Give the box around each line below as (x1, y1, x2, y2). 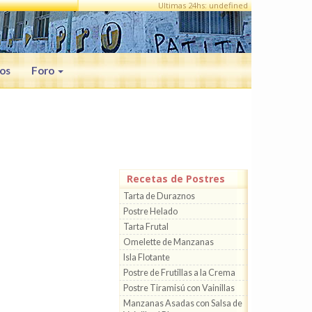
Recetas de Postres (127, 172, 225, 185)
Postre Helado (123, 206, 178, 217)
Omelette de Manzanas (123, 237, 214, 247)
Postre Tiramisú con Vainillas (123, 283, 235, 293)
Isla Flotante (123, 252, 170, 263)
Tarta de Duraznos (123, 191, 195, 201)
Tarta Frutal (123, 221, 169, 232)
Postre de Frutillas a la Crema (123, 267, 235, 278)
